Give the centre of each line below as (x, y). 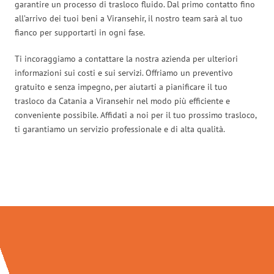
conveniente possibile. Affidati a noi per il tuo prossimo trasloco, (135, 115)
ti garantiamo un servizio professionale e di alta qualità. (120, 129)
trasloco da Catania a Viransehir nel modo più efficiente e (122, 101)
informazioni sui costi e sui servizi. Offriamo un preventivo (124, 72)
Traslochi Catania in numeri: (137, 180)
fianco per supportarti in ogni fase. (80, 32)
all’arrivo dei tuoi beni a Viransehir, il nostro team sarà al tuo (129, 18)
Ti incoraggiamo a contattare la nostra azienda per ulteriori (126, 58)
